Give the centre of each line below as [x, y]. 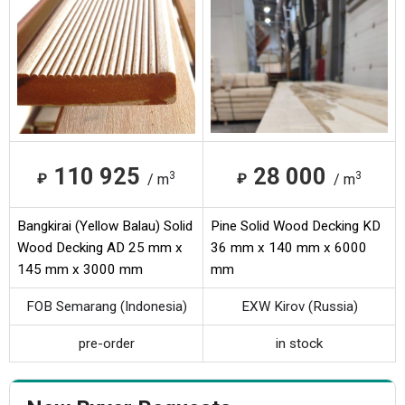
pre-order [106, 343]
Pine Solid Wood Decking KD [296, 226]
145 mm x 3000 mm [80, 269]
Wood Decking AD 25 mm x [100, 247]
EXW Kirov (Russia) [299, 306]
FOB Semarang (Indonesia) [106, 306]
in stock [299, 343]
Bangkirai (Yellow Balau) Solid [105, 226]
